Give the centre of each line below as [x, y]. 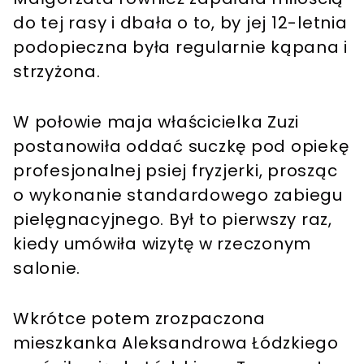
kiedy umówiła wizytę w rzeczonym [162, 244]
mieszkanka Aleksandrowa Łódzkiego [176, 343]
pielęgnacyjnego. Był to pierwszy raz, [173, 220]
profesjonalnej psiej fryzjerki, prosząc [175, 171]
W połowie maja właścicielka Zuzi [156, 122]
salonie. [47, 269]
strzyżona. [57, 72]
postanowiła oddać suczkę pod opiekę [181, 147]
